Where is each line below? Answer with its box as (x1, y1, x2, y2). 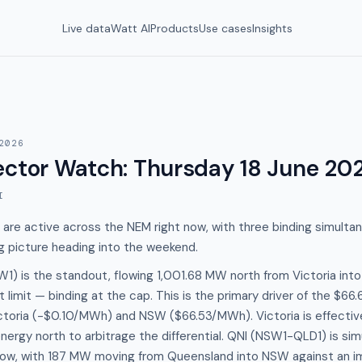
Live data (62, 20, 111, 36)
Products (150, 20, 199, 36)
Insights (252, 20, 293, 36)
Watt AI (111, 20, 150, 36)
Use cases (199, 20, 252, 36)
